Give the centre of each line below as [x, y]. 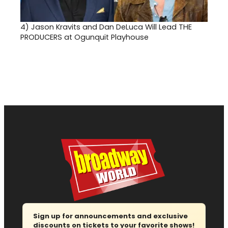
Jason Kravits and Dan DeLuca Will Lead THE [111, 27]
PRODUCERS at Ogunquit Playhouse [84, 37]
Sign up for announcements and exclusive [110, 216]
